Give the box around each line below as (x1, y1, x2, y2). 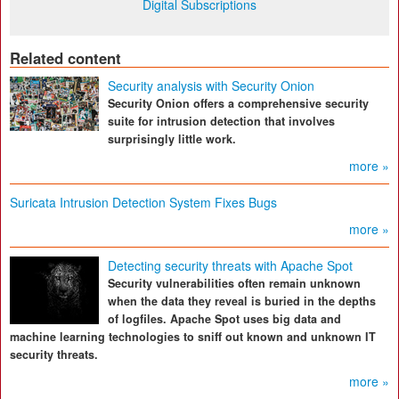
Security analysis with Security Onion (108, 77, 314, 94)
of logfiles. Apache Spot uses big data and (108, 311, 341, 327)
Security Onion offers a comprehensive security (108, 95, 369, 111)
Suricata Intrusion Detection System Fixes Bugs (10, 193, 277, 211)
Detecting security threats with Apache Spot (108, 256, 353, 274)
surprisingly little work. (108, 131, 236, 147)
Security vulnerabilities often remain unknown (108, 275, 361, 291)
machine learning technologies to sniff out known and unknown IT (10, 329, 376, 345)
